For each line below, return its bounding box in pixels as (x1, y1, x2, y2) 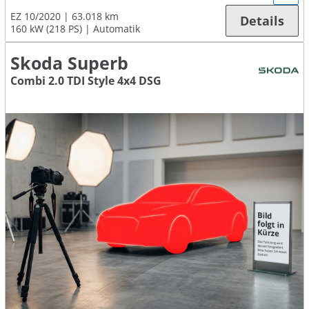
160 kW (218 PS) (10, 22, 82, 36)
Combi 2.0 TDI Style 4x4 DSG (10, 73, 161, 89)
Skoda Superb (10, 52, 128, 75)
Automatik (93, 22, 140, 36)
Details (240, 12, 284, 30)
